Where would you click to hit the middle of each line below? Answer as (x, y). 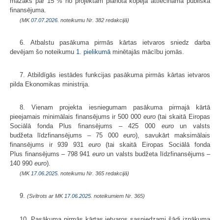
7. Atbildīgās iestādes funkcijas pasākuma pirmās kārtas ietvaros (115, 75)
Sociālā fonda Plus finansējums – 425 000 (86, 126)
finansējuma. (28, 10)
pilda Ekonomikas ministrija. (50, 84)
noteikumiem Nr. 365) (119, 196)
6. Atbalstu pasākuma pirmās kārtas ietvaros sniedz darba (115, 42)
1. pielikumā (93, 52)
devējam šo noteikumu (43, 52)
